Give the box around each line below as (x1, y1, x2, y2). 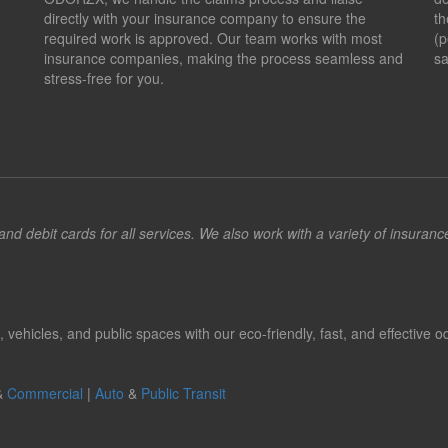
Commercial (7, 383, 83, 403)
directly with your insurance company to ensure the (43, 8, 366, 28)
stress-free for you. (43, 68, 164, 88)
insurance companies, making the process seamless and (43, 48, 403, 68)
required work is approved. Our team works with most (43, 28, 382, 48)
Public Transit (141, 383, 226, 403)
